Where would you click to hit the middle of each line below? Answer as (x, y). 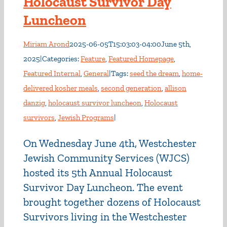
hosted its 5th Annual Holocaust (98, 173)
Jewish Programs (86, 118)
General (96, 73)
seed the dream (154, 73)
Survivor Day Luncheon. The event (103, 187)
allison (176, 88)
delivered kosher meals (61, 88)
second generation (131, 88)
